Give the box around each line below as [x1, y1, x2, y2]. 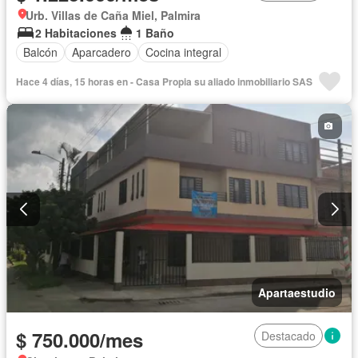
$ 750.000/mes [16, 326, 143, 354]
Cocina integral [145, 44, 221, 61]
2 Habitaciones [35, 24, 117, 41]
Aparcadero [72, 44, 131, 61]
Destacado [261, 328, 316, 344]
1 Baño [136, 24, 174, 41]
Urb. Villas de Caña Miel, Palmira [26, 6, 201, 23]
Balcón [23, 44, 58, 61]
